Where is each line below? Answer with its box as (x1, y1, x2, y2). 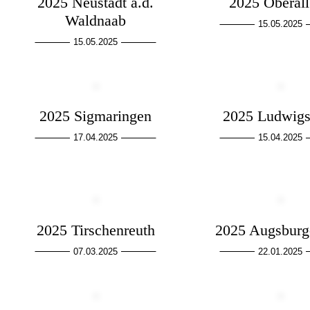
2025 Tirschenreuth (36, 221, 155, 239)
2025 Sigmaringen (39, 107, 152, 125)
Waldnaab (65, 12, 127, 30)
